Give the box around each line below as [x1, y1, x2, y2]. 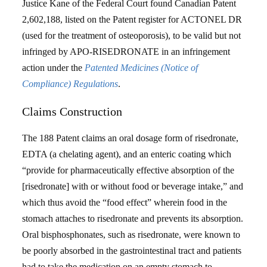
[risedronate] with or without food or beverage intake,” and [22, 181, 244, 191]
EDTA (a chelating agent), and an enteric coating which [22, 149, 232, 159]
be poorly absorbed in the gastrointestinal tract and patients [22, 246, 242, 256]
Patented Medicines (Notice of [85, 63, 198, 73]
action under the [22, 63, 85, 73]
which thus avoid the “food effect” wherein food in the [22, 197, 228, 207]
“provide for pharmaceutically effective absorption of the [22, 165, 235, 175]
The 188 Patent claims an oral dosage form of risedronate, [22, 133, 239, 143]
